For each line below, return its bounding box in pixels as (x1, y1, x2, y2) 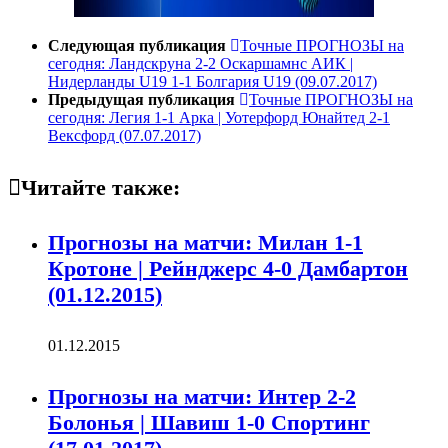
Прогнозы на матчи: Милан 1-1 (48, 229, 363, 255)
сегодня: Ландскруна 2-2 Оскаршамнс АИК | (48, 55, 353, 73)
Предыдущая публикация (48, 91, 239, 109)
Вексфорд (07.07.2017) (48, 127, 201, 145)
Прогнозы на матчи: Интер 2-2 (48, 384, 356, 410)
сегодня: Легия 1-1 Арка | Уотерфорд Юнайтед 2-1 (48, 109, 390, 127)
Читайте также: (21, 174, 180, 200)
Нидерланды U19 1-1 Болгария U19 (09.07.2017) (48, 73, 377, 91)
